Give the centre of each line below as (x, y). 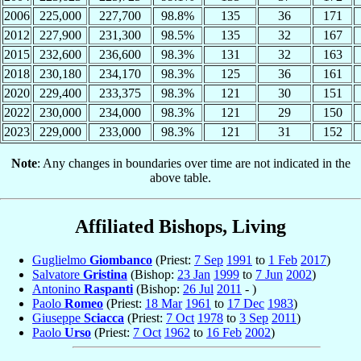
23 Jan (194, 275)
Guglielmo (61, 260)
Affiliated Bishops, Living (180, 226)
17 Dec (246, 304)
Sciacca (104, 318)
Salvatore (58, 275)
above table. (180, 177)
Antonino (58, 289)
